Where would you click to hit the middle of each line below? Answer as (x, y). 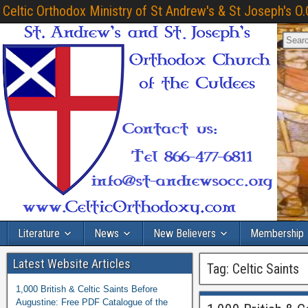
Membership (277, 233)
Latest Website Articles (72, 264)
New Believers (185, 233)
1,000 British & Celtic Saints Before (87, 289)
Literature (39, 233)
